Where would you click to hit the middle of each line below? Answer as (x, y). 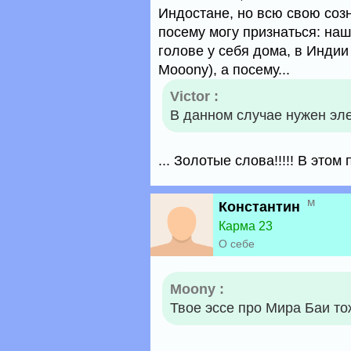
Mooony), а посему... (224, 70)
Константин (259, 207)
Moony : (197, 289)
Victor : (194, 96)
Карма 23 (246, 226)
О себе (237, 244)
